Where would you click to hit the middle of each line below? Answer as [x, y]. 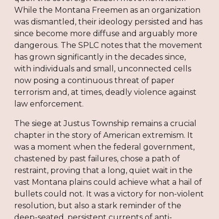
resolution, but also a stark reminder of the [98, 205]
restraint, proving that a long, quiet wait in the [104, 170]
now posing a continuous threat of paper [95, 80]
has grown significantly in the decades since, [100, 57]
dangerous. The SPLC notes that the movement [109, 45]
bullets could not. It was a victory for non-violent [109, 194]
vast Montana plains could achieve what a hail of [108, 182]
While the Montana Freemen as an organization [108, 10]
